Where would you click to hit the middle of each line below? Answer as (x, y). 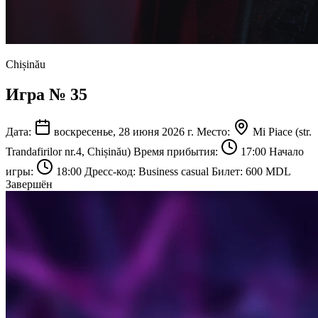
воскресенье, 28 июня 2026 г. (124, 131)
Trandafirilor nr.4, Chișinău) (68, 151)
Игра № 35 (46, 94)
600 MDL (268, 171)
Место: (213, 131)
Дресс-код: (110, 171)
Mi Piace (273, 131)
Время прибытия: (176, 151)
